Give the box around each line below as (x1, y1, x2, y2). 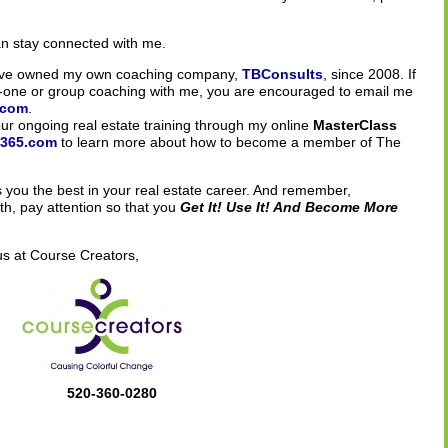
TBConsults (242, 66, 323, 82)
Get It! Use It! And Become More (180, 199, 398, 215)
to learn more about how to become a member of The (57, 134, 401, 150)
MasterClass (309, 117, 397, 133)
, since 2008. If (323, 66, 416, 82)
